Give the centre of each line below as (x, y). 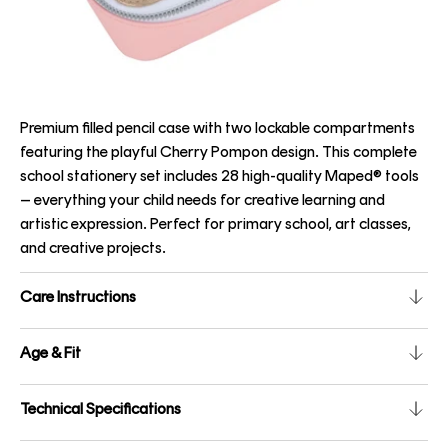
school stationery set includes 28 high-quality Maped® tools (219, 175)
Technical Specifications (100, 408)
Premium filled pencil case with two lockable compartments (217, 127)
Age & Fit (50, 352)
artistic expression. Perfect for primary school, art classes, (215, 223)
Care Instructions (78, 296)
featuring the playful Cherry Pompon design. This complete (218, 151)
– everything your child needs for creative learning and (202, 199)
